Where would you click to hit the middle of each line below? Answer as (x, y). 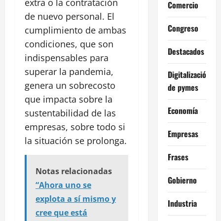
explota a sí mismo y (76, 199)
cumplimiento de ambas (75, 30)
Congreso (183, 28)
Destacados (186, 51)
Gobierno (182, 180)
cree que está (61, 213)
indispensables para (67, 58)
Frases (178, 157)
